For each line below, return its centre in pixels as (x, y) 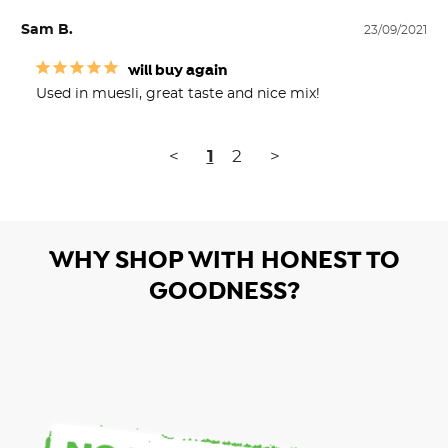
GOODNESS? (224, 291)
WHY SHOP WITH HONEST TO (224, 260)
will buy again (177, 70)
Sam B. (47, 29)
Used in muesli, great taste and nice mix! (178, 93)
